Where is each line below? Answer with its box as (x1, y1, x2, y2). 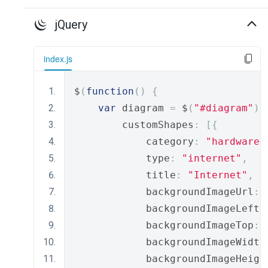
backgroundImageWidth (74, 236, 266, 248)
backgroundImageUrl (74, 186, 254, 197)
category (74, 136, 194, 147)
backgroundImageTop (74, 220, 254, 231)
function (86, 86, 134, 97)
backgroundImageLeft (74, 203, 260, 214)
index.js (44, 52, 72, 65)
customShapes (74, 119, 194, 130)
